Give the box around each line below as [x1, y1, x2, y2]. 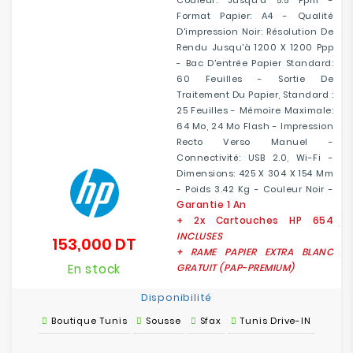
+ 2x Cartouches [176, 214, 289, 227]
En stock [67, 261, 121, 277]
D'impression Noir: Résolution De [176, 25, 333, 38]
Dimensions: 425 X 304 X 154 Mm [176, 167, 333, 180]
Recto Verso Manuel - [176, 136, 333, 148]
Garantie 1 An [176, 198, 247, 211]
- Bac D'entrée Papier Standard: [176, 57, 333, 69]
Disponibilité [140, 291, 213, 304]
